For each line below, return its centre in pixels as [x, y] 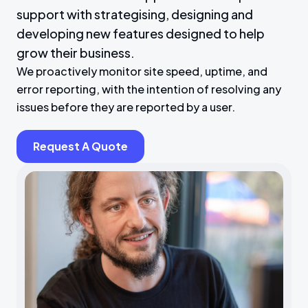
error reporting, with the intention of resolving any [149, 89]
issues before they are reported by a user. [126, 107]
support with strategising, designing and [135, 14]
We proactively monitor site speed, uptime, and [142, 71]
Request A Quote [80, 146]
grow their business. [76, 53]
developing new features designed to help [141, 33]
